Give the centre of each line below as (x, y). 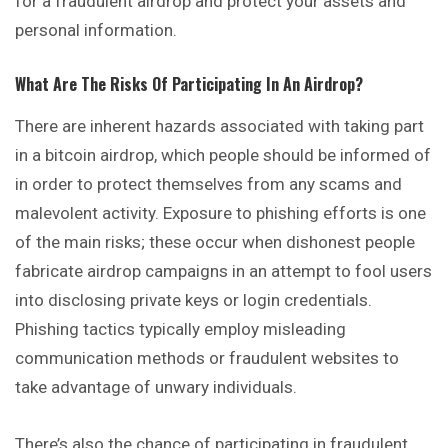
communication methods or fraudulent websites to (207, 357)
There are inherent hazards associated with (179, 125)
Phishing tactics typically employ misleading (180, 328)
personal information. (96, 30)
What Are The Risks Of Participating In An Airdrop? (189, 83)
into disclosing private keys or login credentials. (193, 299)
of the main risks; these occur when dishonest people (215, 241)
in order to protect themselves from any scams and (208, 183)
